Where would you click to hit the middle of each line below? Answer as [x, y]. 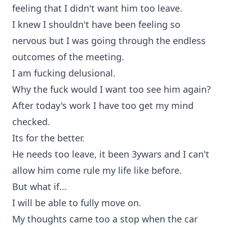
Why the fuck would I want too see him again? [111, 89]
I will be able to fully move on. [77, 203]
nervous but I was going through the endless [109, 41]
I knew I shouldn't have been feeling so [96, 24]
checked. [31, 122]
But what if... [40, 186]
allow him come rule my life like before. [97, 170]
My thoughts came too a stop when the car [105, 219]
